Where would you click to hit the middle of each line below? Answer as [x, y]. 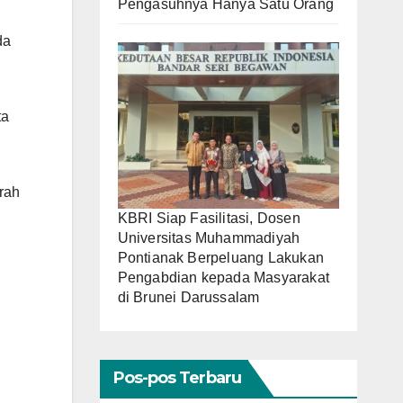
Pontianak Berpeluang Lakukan [221, 257]
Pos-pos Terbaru [177, 377]
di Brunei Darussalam [188, 297]
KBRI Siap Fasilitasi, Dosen [209, 218]
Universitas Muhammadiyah [209, 237]
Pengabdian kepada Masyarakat [224, 277]
